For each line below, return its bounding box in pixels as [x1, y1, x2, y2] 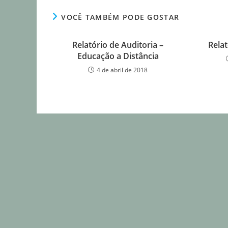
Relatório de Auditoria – [72, 39, 164, 51]
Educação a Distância [77, 50, 159, 62]
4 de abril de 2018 [97, 66, 148, 75]
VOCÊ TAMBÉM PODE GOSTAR [61, 12, 180, 22]
